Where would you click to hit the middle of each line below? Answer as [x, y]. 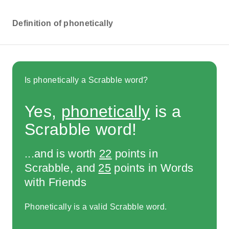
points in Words [152, 168]
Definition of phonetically [63, 23]
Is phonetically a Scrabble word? [86, 80]
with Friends [55, 182]
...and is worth [62, 153]
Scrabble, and [62, 168]
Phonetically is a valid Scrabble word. [96, 207]
